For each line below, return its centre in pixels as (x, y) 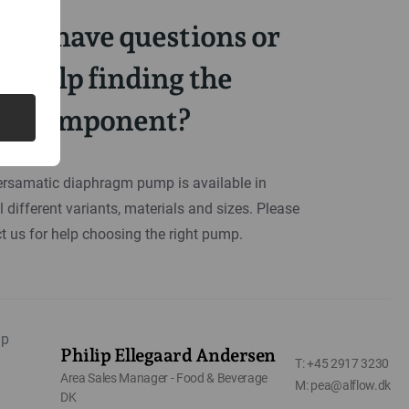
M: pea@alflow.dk (343, 385)
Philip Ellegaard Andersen (168, 355)
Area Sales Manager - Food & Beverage (163, 378)
